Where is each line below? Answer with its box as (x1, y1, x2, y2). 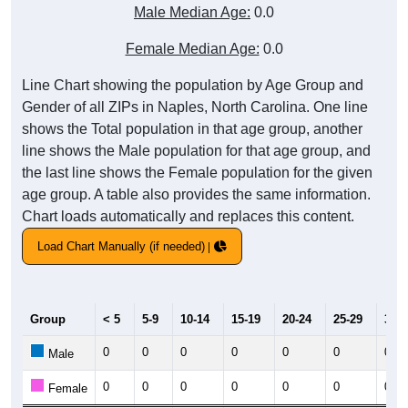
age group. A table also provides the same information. (22, 187, 371, 203)
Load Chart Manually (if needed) (37, 240, 205, 254)
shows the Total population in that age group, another (22, 121, 362, 138)
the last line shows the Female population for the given (22, 165, 372, 181)
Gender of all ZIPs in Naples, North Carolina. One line (22, 99, 368, 116)
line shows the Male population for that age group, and (22, 143, 371, 159)
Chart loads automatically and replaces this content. (22, 209, 354, 225)
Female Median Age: (125, 41, 260, 57)
